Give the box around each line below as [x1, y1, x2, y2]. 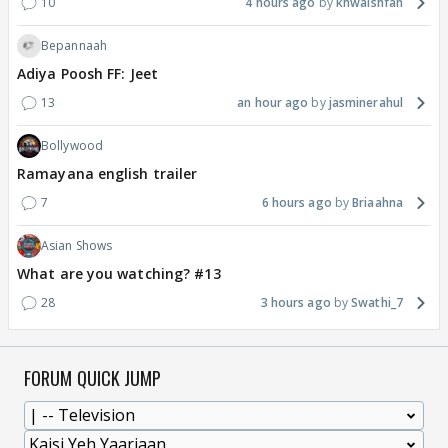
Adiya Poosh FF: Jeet [17, 64, 158, 84]
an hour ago [237, 94, 309, 112]
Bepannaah [41, 37, 107, 55]
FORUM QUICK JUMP [24, 365, 162, 392]
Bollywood [41, 137, 103, 155]
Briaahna [352, 194, 403, 212]
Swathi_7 [351, 294, 403, 312]
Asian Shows [41, 237, 113, 255]
